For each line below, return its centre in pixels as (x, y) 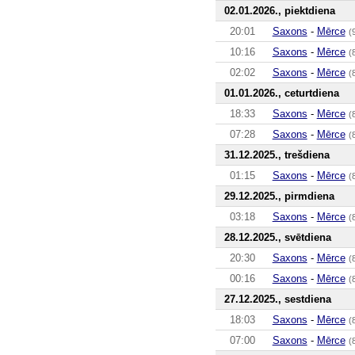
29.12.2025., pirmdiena (279, 196)
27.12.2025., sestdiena (277, 299)
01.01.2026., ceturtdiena (281, 93)
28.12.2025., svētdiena (277, 237)
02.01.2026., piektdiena (279, 10)
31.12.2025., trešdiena (277, 155)
